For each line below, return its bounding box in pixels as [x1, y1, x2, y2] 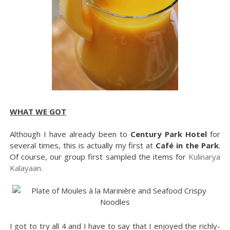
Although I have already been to [9, 128, 131, 139]
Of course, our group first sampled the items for [9, 151, 189, 162]
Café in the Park [156, 140, 219, 150]
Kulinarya [188, 151, 221, 162]
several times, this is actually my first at [9, 140, 156, 150]
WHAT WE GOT [9, 106, 66, 117]
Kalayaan [9, 162, 41, 173]
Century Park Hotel [130, 128, 207, 139]
